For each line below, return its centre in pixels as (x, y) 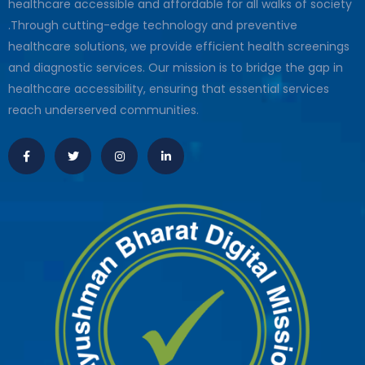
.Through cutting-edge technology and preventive (153, 26)
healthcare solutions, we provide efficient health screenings (179, 47)
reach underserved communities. (103, 110)
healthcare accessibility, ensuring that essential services (169, 89)
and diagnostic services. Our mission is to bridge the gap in (176, 68)
